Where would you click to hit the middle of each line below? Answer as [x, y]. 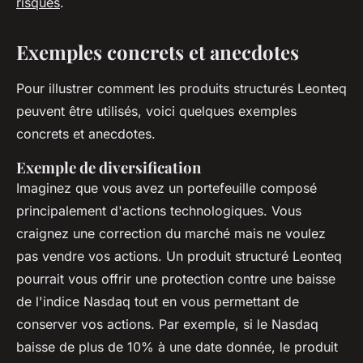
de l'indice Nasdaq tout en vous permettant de [158, 302]
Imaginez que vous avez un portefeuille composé [167, 188]
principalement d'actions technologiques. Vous [159, 211]
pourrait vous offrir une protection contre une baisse [176, 279]
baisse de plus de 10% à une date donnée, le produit [177, 347]
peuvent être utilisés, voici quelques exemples [156, 111]
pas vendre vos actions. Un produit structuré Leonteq [179, 256]
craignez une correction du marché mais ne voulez [171, 234]
